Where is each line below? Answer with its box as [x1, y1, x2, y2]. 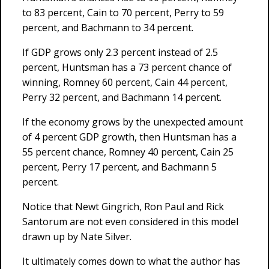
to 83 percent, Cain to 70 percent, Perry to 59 [22, 6, 224, 19]
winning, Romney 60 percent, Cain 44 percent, [22, 76, 228, 89]
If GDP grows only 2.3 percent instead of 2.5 [22, 46, 218, 59]
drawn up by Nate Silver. [22, 230, 131, 243]
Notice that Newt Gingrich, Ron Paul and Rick [22, 200, 224, 213]
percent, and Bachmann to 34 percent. [22, 21, 193, 34]
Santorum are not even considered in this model [22, 215, 238, 228]
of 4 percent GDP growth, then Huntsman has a [22, 130, 237, 144]
